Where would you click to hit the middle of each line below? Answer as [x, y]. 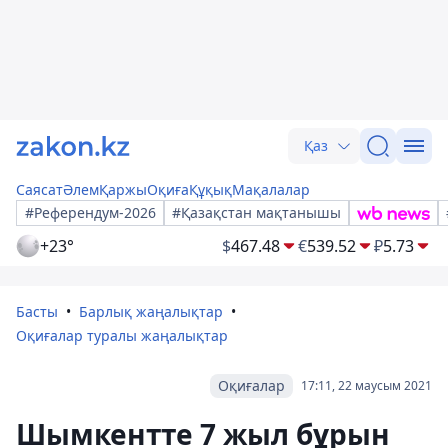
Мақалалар [271, 189]
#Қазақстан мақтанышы [256, 212]
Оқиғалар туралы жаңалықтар [122, 335]
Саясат [39, 189]
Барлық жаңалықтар [151, 311]
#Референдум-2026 [90, 212]
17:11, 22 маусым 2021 [366, 385]
